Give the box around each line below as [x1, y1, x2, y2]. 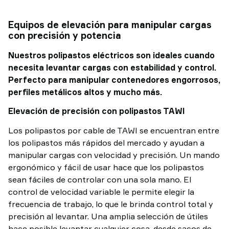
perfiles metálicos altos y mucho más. [8, 87, 162, 97]
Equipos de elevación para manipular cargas [8, 19, 212, 30]
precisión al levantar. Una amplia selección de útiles [8, 211, 208, 221]
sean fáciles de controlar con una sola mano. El [8, 174, 191, 185]
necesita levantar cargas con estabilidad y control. [8, 62, 216, 73]
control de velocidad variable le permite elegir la [8, 187, 194, 197]
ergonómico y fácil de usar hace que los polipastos [8, 162, 204, 172]
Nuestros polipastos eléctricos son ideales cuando [8, 50, 215, 60]
